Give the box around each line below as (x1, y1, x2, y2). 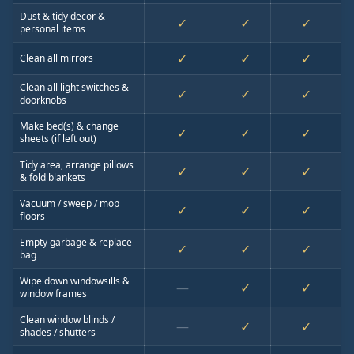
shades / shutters (20, 326, 96, 339)
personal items (20, 22, 85, 36)
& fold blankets (20, 171, 85, 184)
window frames (20, 287, 87, 300)
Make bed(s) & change (20, 119, 119, 133)
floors (20, 209, 45, 223)
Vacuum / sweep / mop (20, 197, 119, 210)
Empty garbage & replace (20, 235, 132, 249)
